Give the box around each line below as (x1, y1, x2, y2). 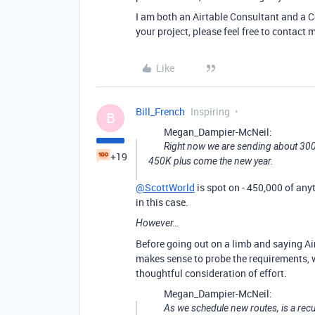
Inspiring (191, 105, 230, 118)
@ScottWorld (136, 181, 195, 194)
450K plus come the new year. (148, 155, 274, 167)
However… (136, 217, 179, 229)
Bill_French (136, 105, 185, 118)
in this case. (136, 195, 188, 209)
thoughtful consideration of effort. (136, 266, 287, 280)
